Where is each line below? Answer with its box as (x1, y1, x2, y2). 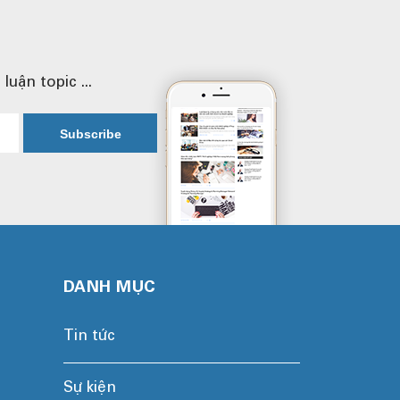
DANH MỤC (62, 280, 156, 296)
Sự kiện (62, 381, 116, 396)
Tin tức (62, 329, 115, 345)
